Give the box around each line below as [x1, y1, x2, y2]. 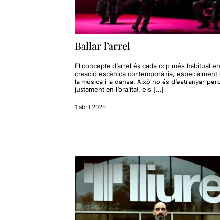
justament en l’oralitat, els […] [74, 85, 164, 93]
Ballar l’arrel [74, 38, 130, 52]
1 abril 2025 [74, 103, 106, 110]
